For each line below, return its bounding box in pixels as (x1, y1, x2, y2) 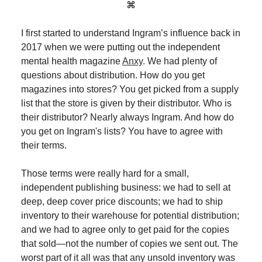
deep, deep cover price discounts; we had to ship (21, 196, 223, 207)
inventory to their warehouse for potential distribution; (21, 211, 239, 221)
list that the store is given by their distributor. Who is (21, 98, 232, 109)
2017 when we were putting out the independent (21, 42, 220, 53)
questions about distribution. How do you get (21, 70, 205, 81)
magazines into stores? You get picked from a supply (21, 84, 239, 95)
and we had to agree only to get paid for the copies (21, 225, 229, 235)
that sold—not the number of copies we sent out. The (21, 239, 238, 249)
